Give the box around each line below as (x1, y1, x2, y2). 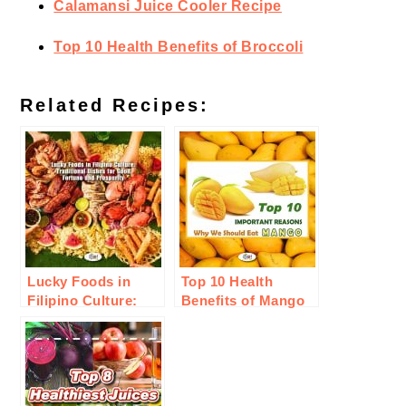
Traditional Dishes (27, 312, 150, 328)
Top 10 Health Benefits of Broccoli (53, 39, 304, 55)
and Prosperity (27, 350, 128, 366)
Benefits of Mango (180, 293, 305, 309)
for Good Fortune (27, 331, 146, 347)
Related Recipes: (20, 95, 210, 116)
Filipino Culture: (27, 293, 138, 309)
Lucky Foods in (27, 274, 131, 290)
